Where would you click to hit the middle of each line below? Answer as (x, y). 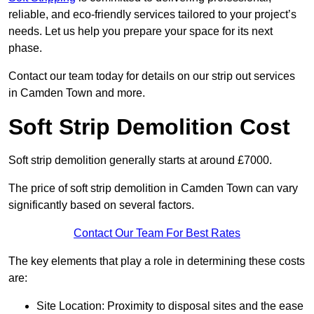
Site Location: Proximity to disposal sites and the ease (170, 306)
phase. (25, 48)
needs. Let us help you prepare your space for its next (141, 32)
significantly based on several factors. (101, 205)
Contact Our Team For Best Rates (157, 233)
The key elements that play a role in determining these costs (157, 261)
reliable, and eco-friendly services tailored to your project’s (152, 15)
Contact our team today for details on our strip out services (152, 76)
